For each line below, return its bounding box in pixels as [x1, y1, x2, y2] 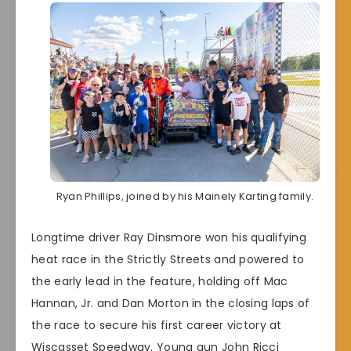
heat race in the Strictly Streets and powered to [31, 251, 305, 267]
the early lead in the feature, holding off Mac [31, 273, 288, 289]
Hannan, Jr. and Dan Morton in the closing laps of [31, 295, 310, 311]
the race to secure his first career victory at [31, 317, 282, 333]
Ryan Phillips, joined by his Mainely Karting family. [56, 189, 314, 204]
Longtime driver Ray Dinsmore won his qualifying [31, 229, 307, 245]
